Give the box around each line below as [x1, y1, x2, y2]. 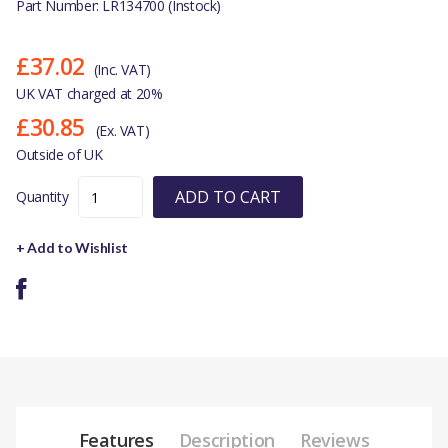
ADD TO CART [175, 186, 282, 209]
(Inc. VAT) [93, 60, 152, 80]
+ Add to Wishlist [16, 239, 129, 257]
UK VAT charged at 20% [16, 84, 163, 104]
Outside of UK [16, 145, 103, 165]
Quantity [16, 187, 69, 207]
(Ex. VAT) [95, 121, 150, 141]
